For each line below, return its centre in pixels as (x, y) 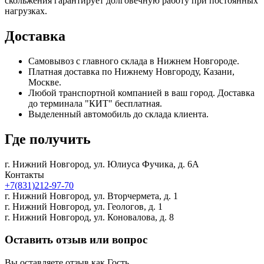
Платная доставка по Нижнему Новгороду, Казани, (131, 71)
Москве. (45, 82)
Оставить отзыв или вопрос (76, 240)
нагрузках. (26, 11)
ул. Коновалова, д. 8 (134, 217)
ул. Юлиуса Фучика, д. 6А (146, 164)
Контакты (24, 174)
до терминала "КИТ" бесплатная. (95, 103)
